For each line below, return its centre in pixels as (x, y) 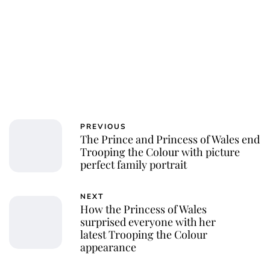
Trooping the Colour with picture (160, 152)
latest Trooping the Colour (144, 235)
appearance (108, 247)
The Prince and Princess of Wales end (170, 140)
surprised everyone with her (148, 222)
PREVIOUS (103, 127)
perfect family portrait (133, 165)
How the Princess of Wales (143, 209)
